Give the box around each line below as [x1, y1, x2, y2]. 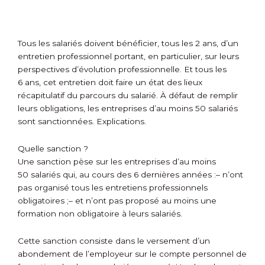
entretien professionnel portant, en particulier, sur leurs [18, 51, 239, 62]
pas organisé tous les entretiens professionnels [18, 183, 208, 193]
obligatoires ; [18, 196, 69, 206]
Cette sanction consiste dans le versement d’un [18, 236, 210, 246]
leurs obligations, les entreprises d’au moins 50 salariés [18, 104, 238, 114]
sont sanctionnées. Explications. [18, 117, 146, 127]
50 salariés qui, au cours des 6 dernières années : [18, 170, 216, 180]
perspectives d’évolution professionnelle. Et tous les [18, 64, 227, 75]
